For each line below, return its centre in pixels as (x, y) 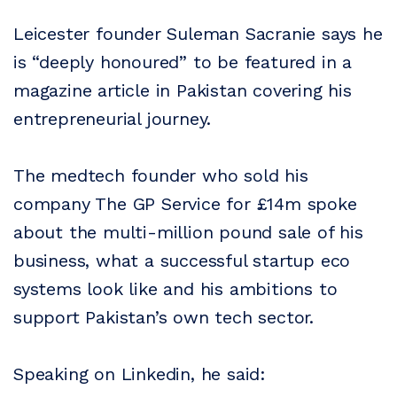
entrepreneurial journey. (113, 119)
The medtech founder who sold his (161, 176)
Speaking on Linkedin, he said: (140, 374)
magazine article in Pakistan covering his (183, 91)
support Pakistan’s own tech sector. (163, 318)
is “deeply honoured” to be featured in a (183, 62)
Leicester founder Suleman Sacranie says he (198, 34)
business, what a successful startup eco (182, 261)
